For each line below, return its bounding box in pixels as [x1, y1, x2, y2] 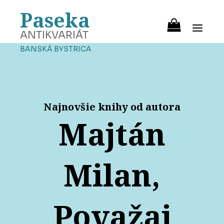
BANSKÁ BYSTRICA [20, 44, 91, 53]
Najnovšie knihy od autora [43, 100, 180, 114]
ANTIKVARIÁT [20, 29, 88, 41]
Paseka [20, 6, 90, 33]
